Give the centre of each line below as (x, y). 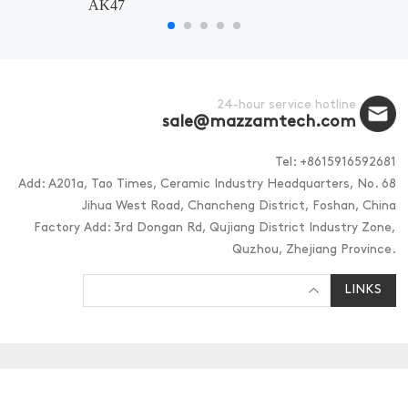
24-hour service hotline (286, 106)
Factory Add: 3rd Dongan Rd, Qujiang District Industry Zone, (214, 229)
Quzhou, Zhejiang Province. (314, 250)
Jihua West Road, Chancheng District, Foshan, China (239, 207)
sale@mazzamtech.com (259, 123)
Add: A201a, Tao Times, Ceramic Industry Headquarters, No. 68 (207, 185)
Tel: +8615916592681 (335, 163)
